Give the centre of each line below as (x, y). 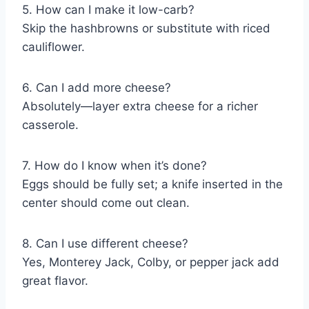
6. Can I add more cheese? (97, 88)
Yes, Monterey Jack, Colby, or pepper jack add (151, 262)
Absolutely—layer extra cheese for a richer (140, 107)
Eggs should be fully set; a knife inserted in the (152, 185)
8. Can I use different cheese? (105, 244)
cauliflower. (53, 47)
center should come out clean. (106, 203)
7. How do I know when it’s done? (114, 166)
